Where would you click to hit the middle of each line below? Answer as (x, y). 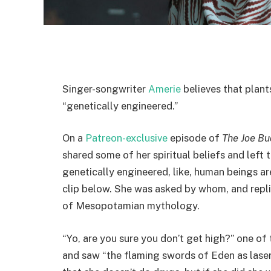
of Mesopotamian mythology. (131, 206)
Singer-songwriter (105, 89)
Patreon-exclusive (126, 138)
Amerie (165, 89)
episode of (195, 138)
